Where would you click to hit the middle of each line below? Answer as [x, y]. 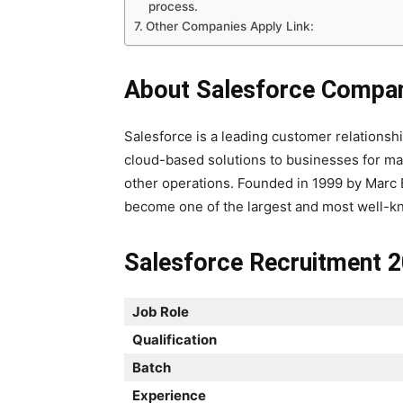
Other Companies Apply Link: [229, 26]
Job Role [161, 312]
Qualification [175, 340]
